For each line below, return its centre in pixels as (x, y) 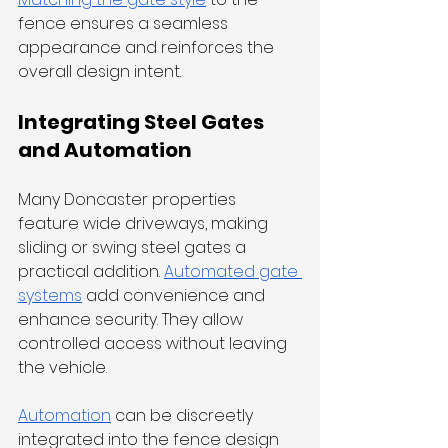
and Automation (105, 150)
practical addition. (91, 272)
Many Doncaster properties (129, 200)
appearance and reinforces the (148, 48)
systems (50, 296)
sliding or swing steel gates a (134, 248)
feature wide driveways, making (145, 224)
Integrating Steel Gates (143, 122)
